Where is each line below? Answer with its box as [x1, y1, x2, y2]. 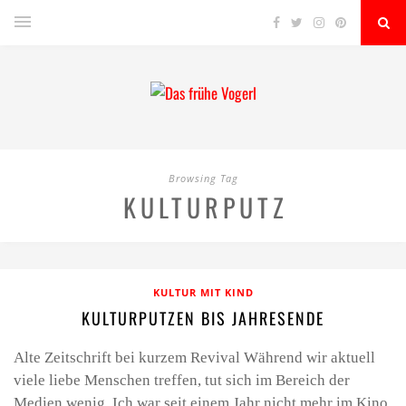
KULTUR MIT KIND [152, 285, 254, 299]
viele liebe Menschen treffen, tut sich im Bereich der [14, 372, 350, 389]
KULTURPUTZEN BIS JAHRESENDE [82, 306, 324, 330]
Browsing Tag [168, 171, 238, 185]
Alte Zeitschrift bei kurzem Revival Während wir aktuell [14, 349, 375, 366]
